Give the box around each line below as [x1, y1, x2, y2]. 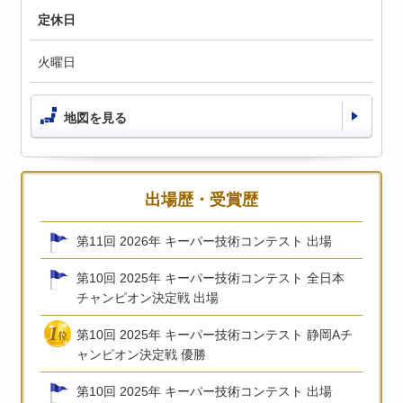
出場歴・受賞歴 [145, 190, 258, 209]
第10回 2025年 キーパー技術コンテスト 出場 [76, 383, 333, 399]
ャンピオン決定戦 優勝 [76, 346, 207, 362]
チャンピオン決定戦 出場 [76, 290, 219, 305]
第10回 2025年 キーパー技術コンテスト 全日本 [76, 270, 345, 285]
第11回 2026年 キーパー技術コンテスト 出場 [76, 233, 333, 248]
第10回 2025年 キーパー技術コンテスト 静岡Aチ [76, 327, 354, 342]
